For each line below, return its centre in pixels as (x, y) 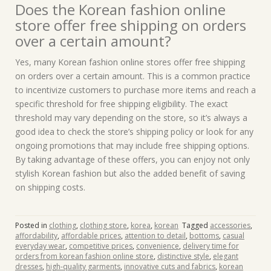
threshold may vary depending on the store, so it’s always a (131, 118)
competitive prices (101, 246)
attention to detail (155, 236)
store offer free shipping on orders (131, 25)
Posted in (32, 225)
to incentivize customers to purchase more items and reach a (135, 90)
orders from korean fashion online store (84, 256)
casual (233, 236)
